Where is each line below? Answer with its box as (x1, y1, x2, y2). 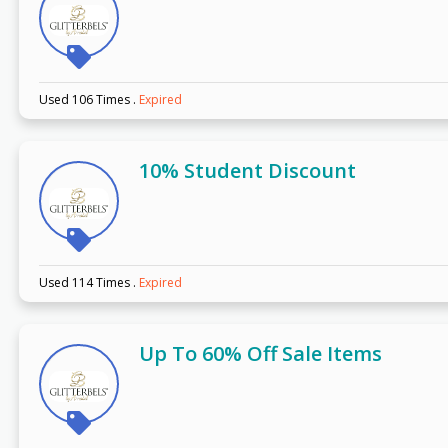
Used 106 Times (38, 91, 133, 109)
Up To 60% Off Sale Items (138, 340, 382, 368)
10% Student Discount (138, 157, 356, 185)
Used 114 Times (38, 274, 133, 292)
